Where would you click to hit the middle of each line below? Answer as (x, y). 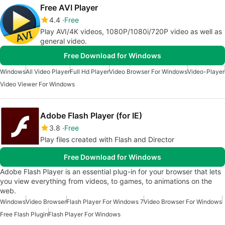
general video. (64, 41)
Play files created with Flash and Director (107, 139)
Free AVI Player (69, 8)
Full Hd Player (89, 72)
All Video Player (48, 72)
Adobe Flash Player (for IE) (91, 116)
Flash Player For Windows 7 (105, 202)
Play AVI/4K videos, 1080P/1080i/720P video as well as (131, 31)
